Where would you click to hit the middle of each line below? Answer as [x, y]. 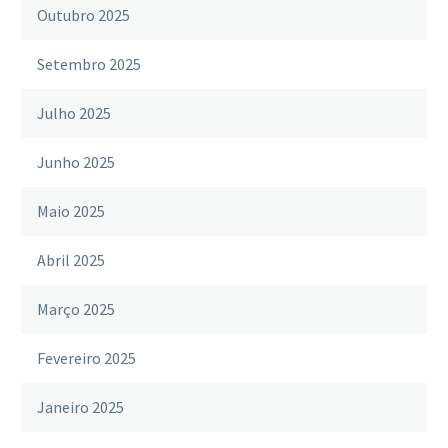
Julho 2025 [74, 112]
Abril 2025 [71, 259]
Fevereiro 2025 [86, 357]
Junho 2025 [76, 161]
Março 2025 [76, 308]
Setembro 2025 [89, 63]
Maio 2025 [71, 210]
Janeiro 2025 [80, 406]
